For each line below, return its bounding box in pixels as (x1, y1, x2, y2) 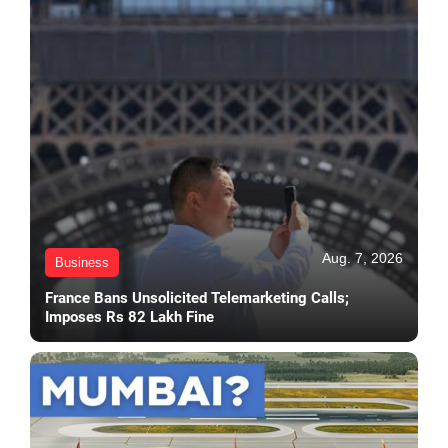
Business (55, 255, 109, 271)
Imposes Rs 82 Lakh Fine (45, 308, 214, 327)
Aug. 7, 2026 (322, 250, 403, 267)
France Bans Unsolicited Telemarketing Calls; (45, 289, 349, 308)
